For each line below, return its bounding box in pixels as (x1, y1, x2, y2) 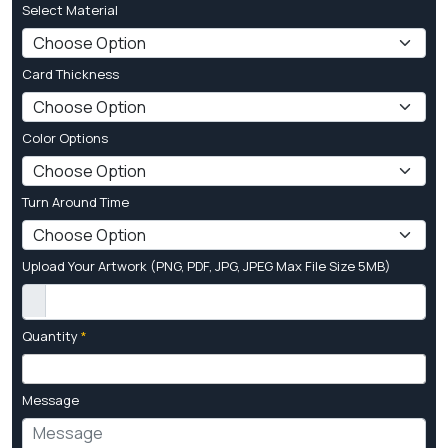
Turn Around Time (22, 192, 129, 211)
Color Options (22, 128, 108, 147)
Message (22, 390, 79, 409)
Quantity (22, 326, 81, 345)
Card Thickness (22, 64, 119, 83)
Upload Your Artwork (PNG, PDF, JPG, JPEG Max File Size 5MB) (22, 256, 391, 275)
